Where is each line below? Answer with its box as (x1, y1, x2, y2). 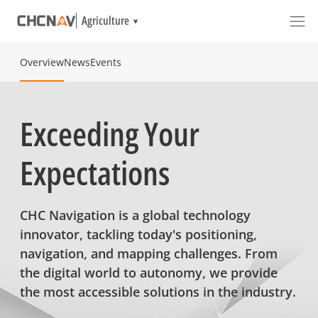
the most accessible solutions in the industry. (19, 283, 296, 301)
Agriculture (81, 13, 129, 29)
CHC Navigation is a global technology (19, 206, 251, 224)
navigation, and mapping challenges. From (19, 244, 278, 263)
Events (89, 55, 121, 69)
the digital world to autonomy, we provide (19, 263, 278, 282)
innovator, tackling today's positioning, (19, 225, 257, 243)
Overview (19, 55, 64, 69)
